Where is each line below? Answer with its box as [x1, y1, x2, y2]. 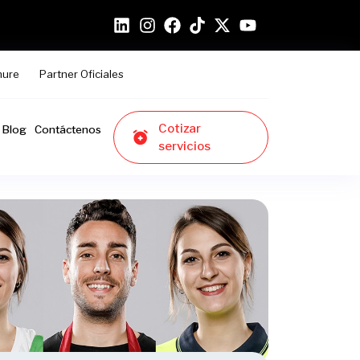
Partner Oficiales [39, 67, 125, 80]
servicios [157, 138, 211, 153]
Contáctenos [34, 122, 101, 136]
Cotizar [157, 121, 201, 136]
